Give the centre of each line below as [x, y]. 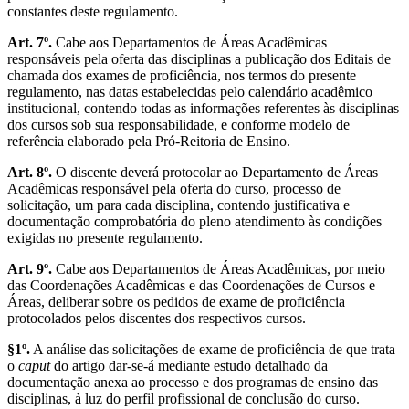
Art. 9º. [30, 268]
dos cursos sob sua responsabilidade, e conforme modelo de [178, 124]
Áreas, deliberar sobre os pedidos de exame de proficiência [176, 301]
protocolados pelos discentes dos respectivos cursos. [157, 318]
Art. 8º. [30, 172]
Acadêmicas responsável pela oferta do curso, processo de [174, 188]
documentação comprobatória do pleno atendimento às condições [194, 221]
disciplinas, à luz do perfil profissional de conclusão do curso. [184, 398]
